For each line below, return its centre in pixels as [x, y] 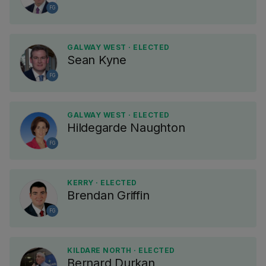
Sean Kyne [97, 60]
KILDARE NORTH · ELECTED [121, 250]
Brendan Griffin [108, 195]
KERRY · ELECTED [102, 183]
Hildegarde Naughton [126, 128]
